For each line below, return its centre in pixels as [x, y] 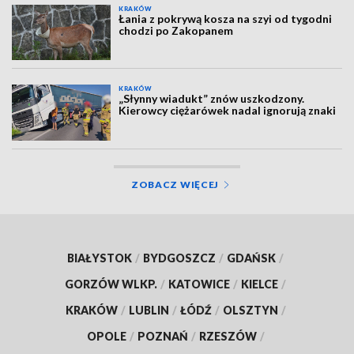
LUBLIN [149, 310]
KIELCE [260, 284]
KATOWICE [199, 284]
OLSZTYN [250, 310]
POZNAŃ [162, 336]
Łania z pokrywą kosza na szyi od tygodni [226, 18]
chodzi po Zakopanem [176, 30]
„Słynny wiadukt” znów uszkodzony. [212, 99]
